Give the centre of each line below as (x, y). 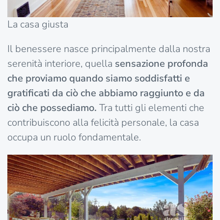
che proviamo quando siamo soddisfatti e (99, 79)
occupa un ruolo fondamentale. (74, 137)
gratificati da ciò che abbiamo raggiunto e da (106, 93)
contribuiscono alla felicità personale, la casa (103, 123)
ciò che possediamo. (53, 108)
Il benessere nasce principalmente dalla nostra (109, 49)
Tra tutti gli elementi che (152, 108)
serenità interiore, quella (61, 64)
